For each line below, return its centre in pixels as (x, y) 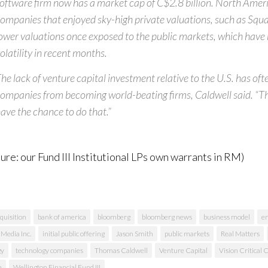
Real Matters (240, 233)
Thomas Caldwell (121, 250)
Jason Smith (135, 233)
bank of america (62, 217)
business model (227, 217)
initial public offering (74, 233)
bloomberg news (167, 217)
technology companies (49, 250)
